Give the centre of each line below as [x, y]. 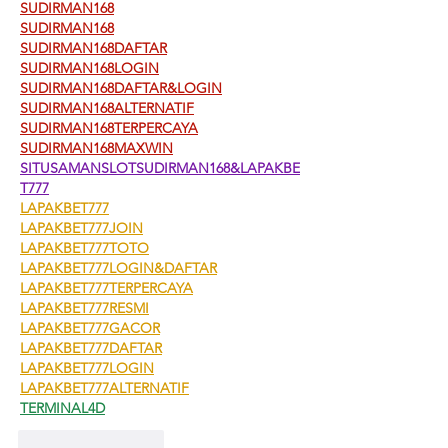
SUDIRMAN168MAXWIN [96, 147]
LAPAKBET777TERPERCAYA [106, 287]
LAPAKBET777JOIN [81, 227]
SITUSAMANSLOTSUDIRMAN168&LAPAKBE [160, 167]
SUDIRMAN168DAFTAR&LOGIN [121, 87]
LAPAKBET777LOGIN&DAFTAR [118, 267]
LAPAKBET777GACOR [90, 327]
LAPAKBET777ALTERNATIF [104, 387]
